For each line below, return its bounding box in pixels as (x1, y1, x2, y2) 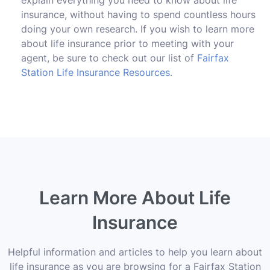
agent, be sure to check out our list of (21, 51, 197, 64)
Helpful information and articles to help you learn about (8, 245, 262, 258)
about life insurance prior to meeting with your (21, 37, 234, 49)
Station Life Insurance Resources (21, 66, 170, 78)
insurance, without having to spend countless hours (21, 8, 256, 20)
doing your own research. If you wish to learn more (21, 22, 254, 35)
